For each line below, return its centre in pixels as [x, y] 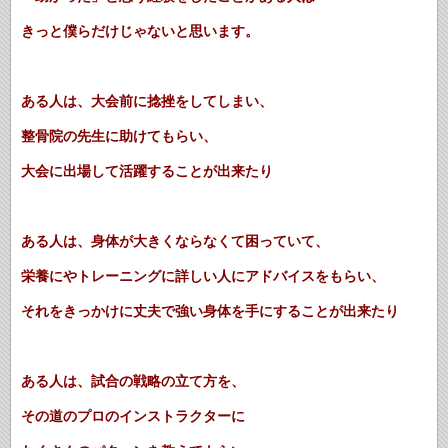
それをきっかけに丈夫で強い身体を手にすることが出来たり [210, 311]
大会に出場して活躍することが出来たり [147, 171]
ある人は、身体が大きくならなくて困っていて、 [175, 241]
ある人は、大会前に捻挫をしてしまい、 [147, 101]
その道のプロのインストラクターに [133, 416]
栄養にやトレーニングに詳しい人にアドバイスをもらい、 [203, 276]
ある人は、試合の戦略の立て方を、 [133, 381]
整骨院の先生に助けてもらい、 [119, 136]
